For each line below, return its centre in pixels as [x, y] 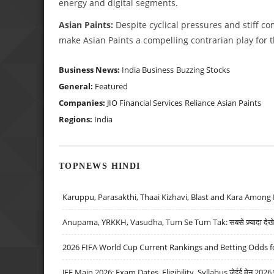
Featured [111, 86]
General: [77, 86]
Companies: [83, 102]
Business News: [90, 69]
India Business [148, 69]
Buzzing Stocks [203, 69]
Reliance [200, 102]
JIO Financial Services [145, 102]
